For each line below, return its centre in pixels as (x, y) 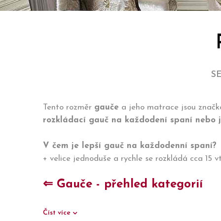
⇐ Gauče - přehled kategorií (123, 184)
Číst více (58, 213)
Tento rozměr (69, 107)
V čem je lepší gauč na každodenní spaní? (130, 146)
